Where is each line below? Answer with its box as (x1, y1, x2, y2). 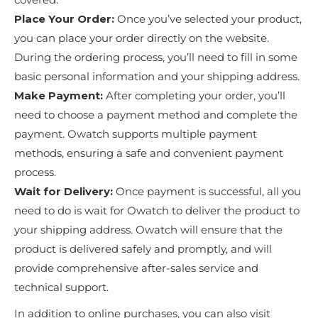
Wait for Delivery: (14, 185, 113, 199)
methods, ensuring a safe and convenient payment (14, 146, 283, 160)
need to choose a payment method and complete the (14, 108, 297, 122)
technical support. (14, 280, 109, 295)
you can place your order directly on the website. (14, 31, 269, 45)
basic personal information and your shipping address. (14, 70, 300, 84)
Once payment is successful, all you (113, 185, 301, 199)
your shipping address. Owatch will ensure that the (14, 223, 283, 237)
